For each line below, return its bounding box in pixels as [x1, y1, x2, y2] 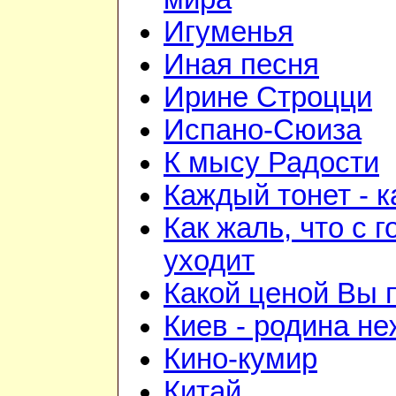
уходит [164, 245, 255, 278]
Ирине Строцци [164, 81, 372, 114]
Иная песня [164, 49, 319, 81]
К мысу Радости [164, 147, 379, 179]
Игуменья [164, 16, 293, 49]
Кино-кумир [164, 343, 317, 376]
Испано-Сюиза [164, 114, 362, 147]
